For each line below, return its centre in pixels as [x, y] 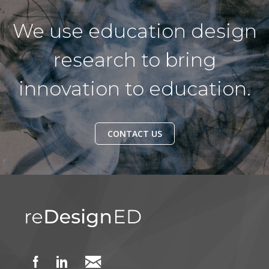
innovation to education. [134, 89]
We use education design [134, 31]
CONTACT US [134, 134]
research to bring [134, 60]
